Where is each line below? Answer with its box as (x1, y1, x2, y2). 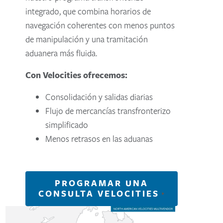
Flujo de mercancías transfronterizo (45, 105, 171, 117)
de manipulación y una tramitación (25, 33, 148, 45)
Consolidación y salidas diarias (45, 91, 153, 103)
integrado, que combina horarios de (25, 5, 151, 17)
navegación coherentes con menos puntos (25, 19, 175, 31)
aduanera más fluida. (25, 47, 98, 59)
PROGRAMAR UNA (55, 177, 148, 190)
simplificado (45, 119, 89, 131)
